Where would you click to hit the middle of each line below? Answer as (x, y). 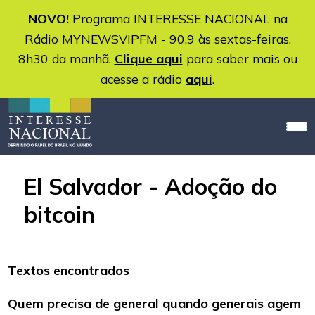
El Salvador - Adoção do (150, 187)
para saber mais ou (240, 58)
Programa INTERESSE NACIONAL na (178, 18)
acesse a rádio (143, 79)
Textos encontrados (69, 271)
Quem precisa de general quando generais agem (155, 304)
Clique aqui (148, 59)
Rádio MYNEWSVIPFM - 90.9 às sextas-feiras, (157, 39)
